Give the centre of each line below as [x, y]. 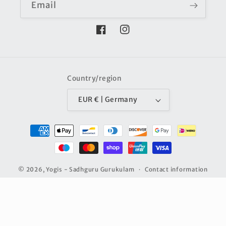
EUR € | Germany [116, 100]
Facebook [114, 35]
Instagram [139, 35]
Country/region [95, 78]
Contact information [176, 170]
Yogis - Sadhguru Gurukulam [90, 170]
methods [36, 139]
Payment [37, 126]
